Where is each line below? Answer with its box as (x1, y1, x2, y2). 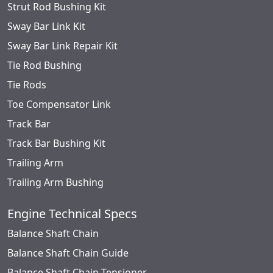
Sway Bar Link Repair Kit (7, 39, 118, 53)
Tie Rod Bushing (7, 58, 82, 73)
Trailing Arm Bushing (7, 175, 104, 190)
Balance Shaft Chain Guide (7, 246, 129, 260)
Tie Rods (7, 78, 46, 92)
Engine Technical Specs (7, 205, 137, 222)
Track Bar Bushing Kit (7, 136, 105, 151)
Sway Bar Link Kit (7, 19, 85, 34)
